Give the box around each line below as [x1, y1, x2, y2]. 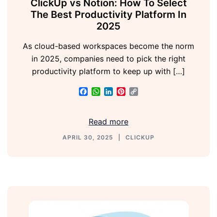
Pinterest [125, 87, 158, 97]
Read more [89, 117, 128, 127]
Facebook [88, 87, 124, 97]
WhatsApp [100, 87, 138, 97]
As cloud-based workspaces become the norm [23, 41, 194, 51]
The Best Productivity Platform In [31, 9, 186, 21]
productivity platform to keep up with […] [32, 66, 185, 77]
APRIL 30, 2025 [62, 134, 113, 141]
